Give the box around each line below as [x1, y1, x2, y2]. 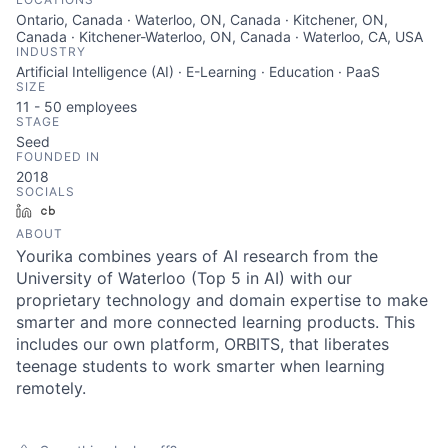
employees [62, 98, 137, 115]
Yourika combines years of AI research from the [16, 246, 378, 266]
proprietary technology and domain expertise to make [16, 290, 428, 310]
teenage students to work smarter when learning [16, 356, 385, 376]
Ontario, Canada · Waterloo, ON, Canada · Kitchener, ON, [16, 11, 388, 28]
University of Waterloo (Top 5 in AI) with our [16, 268, 352, 288]
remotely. [16, 378, 86, 398]
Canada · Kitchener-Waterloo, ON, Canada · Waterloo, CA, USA [16, 28, 423, 45]
